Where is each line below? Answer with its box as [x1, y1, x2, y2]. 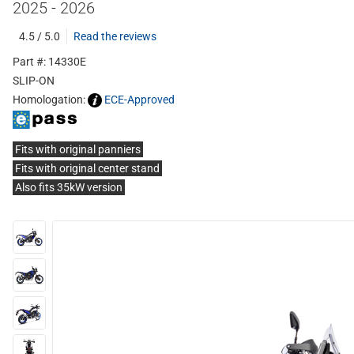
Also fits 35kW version [15, 181, 122, 194]
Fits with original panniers [15, 143, 141, 156]
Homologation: [13, 93, 88, 106]
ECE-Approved [104, 93, 175, 106]
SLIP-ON [13, 74, 55, 87]
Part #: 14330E [13, 55, 86, 68]
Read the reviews [73, 30, 156, 43]
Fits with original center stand [15, 162, 160, 175]
